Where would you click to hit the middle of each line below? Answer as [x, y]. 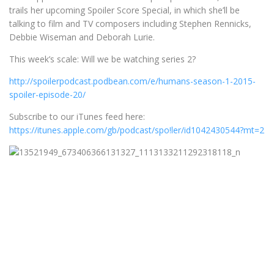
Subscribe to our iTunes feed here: [77, 117]
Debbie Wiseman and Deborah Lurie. [82, 37]
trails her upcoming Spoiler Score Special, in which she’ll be [124, 10]
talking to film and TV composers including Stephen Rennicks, [130, 24]
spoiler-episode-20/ [47, 94]
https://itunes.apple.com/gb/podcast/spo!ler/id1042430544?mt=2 [137, 130]
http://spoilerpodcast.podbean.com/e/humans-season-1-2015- [132, 81]
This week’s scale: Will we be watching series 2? [102, 59]
